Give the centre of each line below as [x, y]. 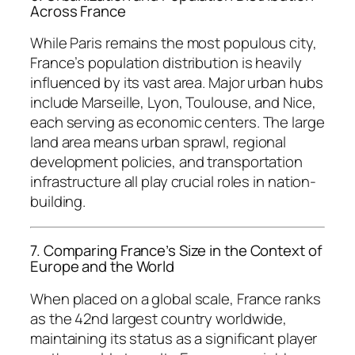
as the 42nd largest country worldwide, [159, 318]
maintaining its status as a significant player [174, 338]
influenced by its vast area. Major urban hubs [177, 83]
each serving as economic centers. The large [177, 122]
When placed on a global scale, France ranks [176, 298]
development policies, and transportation [166, 162]
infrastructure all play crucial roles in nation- [174, 182]
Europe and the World [102, 267]
